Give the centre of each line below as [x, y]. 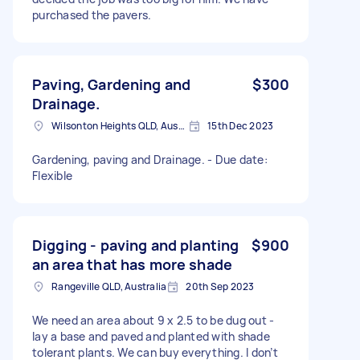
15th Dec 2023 [241, 125]
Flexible [52, 175]
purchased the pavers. [92, 14]
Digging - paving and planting [136, 245]
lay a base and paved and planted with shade [151, 336]
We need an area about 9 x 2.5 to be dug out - [153, 320]
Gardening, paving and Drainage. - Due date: [150, 159]
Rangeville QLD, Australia [109, 286]
